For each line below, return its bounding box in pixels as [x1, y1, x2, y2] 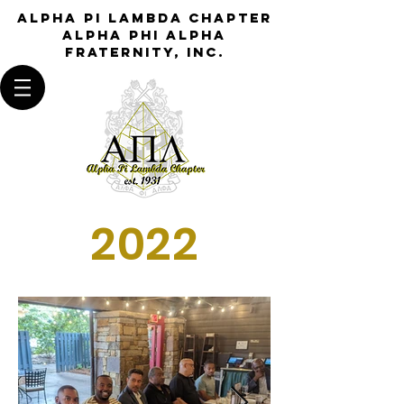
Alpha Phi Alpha [62, 26, 226, 43]
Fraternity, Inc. [64, 43, 225, 60]
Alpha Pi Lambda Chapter [16, 9, 272, 26]
